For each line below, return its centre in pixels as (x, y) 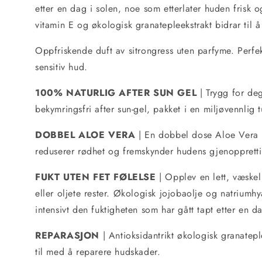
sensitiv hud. (61, 67)
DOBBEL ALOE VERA (85, 135)
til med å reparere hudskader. (98, 252)
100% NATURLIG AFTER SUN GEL (116, 93)
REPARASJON (67, 235)
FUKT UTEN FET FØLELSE (96, 177)
